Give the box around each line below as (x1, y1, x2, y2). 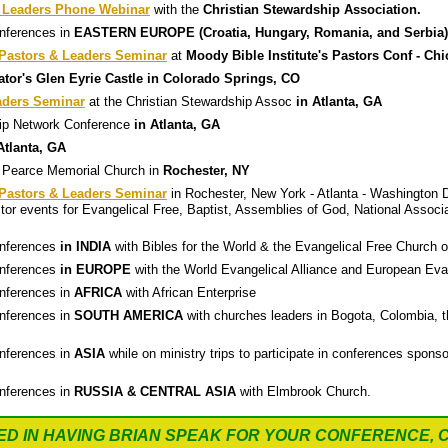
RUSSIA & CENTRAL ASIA (74, 384, 236, 399)
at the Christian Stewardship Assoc (85, 94, 296, 109)
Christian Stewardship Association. (203, 2, 421, 17)
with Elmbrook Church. (236, 384, 371, 399)
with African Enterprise (122, 285, 256, 300)
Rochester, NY (163, 163, 250, 178)
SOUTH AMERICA (74, 308, 183, 323)
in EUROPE (60, 262, 131, 277)
